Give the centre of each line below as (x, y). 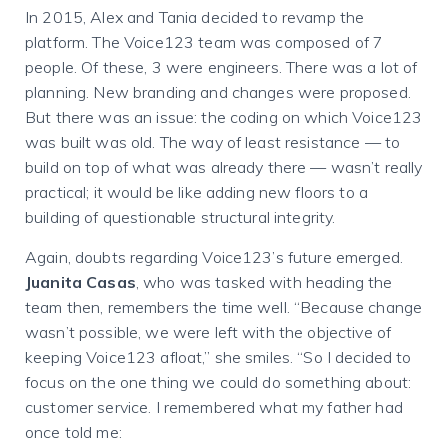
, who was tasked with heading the (264, 282)
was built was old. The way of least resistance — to (213, 142)
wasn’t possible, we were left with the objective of (208, 332)
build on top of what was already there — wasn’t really (224, 167)
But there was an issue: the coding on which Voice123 (224, 117)
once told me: (73, 432)
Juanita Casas (80, 282)
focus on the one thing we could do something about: (218, 382)
